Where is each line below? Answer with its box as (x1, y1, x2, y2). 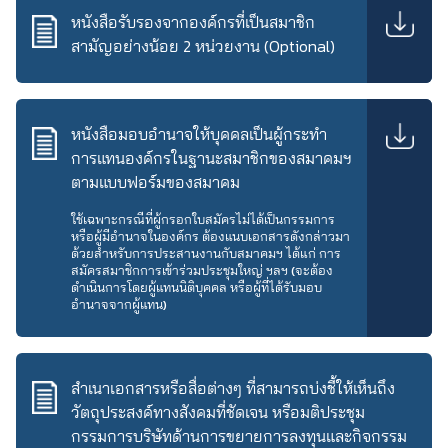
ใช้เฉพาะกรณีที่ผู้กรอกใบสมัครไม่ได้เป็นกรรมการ (71, 209, 335, 231)
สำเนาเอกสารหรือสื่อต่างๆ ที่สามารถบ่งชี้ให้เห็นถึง (71, 375, 395, 403)
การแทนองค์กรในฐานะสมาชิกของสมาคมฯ (71, 145, 352, 173)
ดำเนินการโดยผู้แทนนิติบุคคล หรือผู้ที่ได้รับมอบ (71, 277, 322, 299)
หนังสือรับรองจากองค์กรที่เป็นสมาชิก (71, 9, 315, 37)
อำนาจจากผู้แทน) (71, 294, 167, 316)
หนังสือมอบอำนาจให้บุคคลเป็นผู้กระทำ (71, 121, 327, 149)
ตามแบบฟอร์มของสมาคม (71, 169, 240, 197)
